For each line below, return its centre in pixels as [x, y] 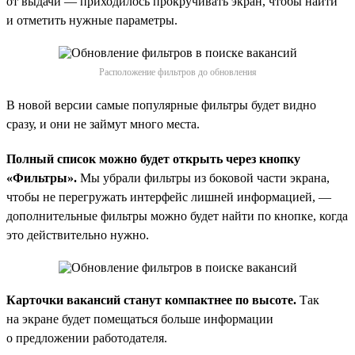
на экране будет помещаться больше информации [140, 319]
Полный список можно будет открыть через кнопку [153, 158]
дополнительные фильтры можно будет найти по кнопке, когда [177, 216]
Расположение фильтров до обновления [177, 72]
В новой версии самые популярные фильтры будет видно [161, 105]
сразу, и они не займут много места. [103, 124]
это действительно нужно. [78, 235]
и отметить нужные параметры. [92, 20]
